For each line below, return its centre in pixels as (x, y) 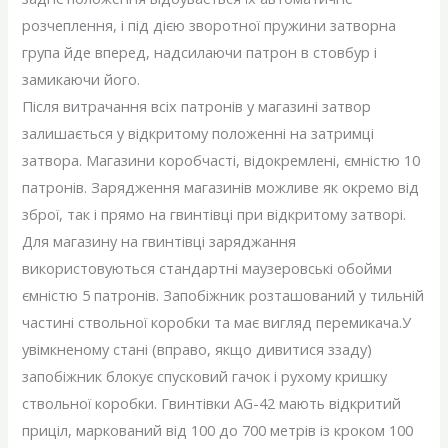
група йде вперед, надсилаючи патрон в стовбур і (200, 52)
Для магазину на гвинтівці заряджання (159, 241)
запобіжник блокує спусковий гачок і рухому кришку (205, 376)
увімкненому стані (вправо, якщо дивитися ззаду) (197, 349)
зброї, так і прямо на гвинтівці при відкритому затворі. (214, 214)
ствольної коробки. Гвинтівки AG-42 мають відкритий (212, 403)
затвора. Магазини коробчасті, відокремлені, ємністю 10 (221, 160)
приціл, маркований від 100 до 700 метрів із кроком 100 (218, 430)
